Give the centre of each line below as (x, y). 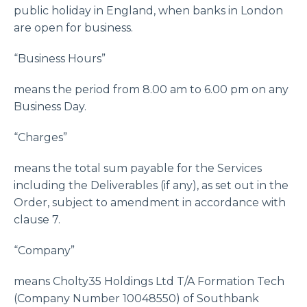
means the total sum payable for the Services (138, 168)
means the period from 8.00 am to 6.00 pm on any (151, 89)
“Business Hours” (60, 59)
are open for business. (73, 28)
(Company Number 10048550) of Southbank (136, 298)
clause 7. (37, 220)
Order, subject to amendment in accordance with (150, 202)
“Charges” (40, 137)
